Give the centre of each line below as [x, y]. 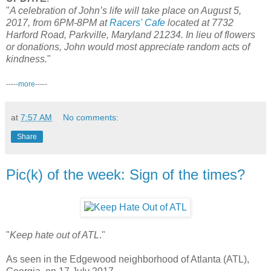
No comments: [91, 117]
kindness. [27, 59]
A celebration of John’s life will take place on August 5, [126, 11]
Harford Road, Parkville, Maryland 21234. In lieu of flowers [131, 35]
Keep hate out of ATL [54, 235]
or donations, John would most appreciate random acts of [128, 47]
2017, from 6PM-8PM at [58, 23]
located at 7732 [199, 23]
